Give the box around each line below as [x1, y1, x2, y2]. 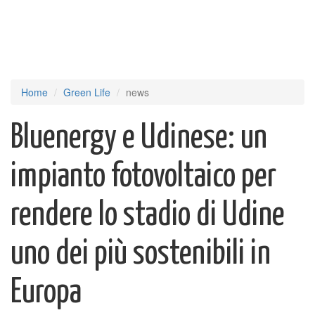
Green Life [63, 85, 110, 99]
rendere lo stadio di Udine [11, 199, 285, 232]
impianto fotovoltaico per [11, 160, 276, 193]
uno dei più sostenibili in [11, 238, 271, 271]
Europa [11, 276, 82, 309]
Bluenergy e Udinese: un [11, 122, 267, 155]
